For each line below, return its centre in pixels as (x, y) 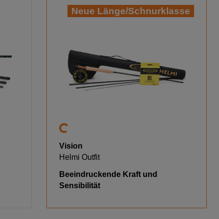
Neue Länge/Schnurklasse (131, 11)
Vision (71, 146)
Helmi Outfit (80, 157)
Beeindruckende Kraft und (109, 174)
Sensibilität (80, 185)
